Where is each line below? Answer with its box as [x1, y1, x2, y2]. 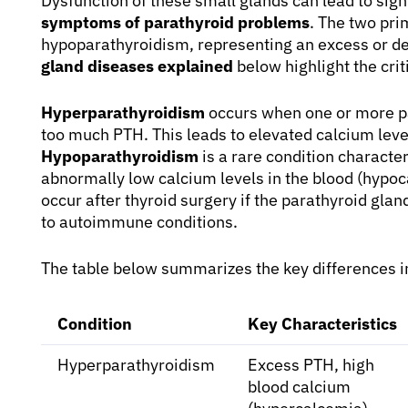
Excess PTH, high [248, 353, 374, 375]
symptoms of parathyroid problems [41, 11, 310, 33]
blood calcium [248, 375, 351, 397]
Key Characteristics [248, 312, 397, 334]
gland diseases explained [41, 55, 233, 76]
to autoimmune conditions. [41, 210, 238, 232]
